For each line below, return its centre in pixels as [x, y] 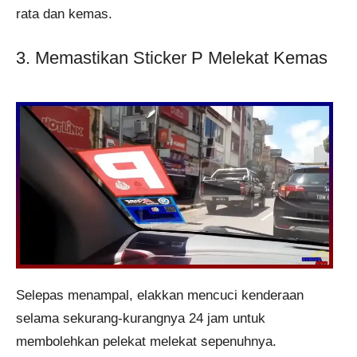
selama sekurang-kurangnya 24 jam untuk [141, 319]
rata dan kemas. [64, 14]
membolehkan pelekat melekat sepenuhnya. [146, 342]
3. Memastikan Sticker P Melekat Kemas [172, 58]
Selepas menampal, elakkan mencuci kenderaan [160, 296]
